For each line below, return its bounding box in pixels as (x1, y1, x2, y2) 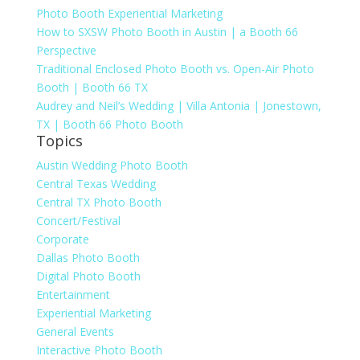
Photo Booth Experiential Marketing (35, 6, 223, 22)
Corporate (35, 231, 89, 247)
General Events (35, 324, 114, 340)
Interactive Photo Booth (35, 342, 162, 358)
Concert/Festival (35, 213, 121, 229)
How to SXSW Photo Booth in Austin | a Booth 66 (35, 24, 298, 40)
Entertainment (35, 287, 110, 303)
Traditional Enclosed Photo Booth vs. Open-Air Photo (35, 61, 314, 77)
